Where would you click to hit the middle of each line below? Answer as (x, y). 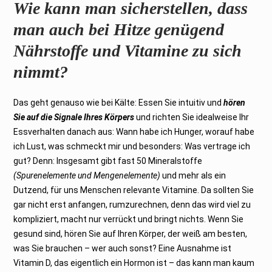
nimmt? (49, 72)
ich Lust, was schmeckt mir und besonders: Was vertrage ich (132, 146)
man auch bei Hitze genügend (119, 29)
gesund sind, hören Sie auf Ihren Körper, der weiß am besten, (131, 233)
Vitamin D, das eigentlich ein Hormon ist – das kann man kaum (134, 263)
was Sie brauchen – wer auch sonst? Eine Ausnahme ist (123, 248)
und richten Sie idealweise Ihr (192, 117)
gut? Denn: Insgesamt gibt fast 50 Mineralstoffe (108, 161)
